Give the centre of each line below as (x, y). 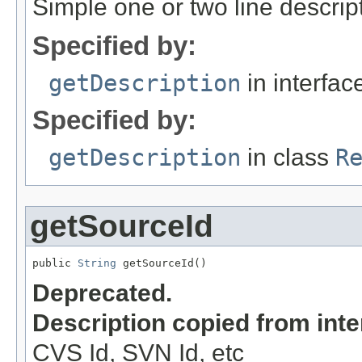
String (97, 263)
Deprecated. (102, 293)
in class (288, 157)
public (55, 263)
